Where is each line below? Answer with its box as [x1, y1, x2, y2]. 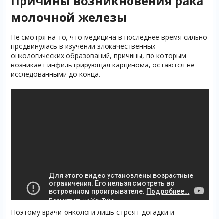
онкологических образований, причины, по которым [10, 51, 186, 61]
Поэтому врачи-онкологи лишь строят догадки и [10, 207, 174, 217]
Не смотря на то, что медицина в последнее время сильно [10, 32, 207, 42]
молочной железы [10, 9, 127, 25]
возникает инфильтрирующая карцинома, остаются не [10, 60, 195, 70]
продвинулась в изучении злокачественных [10, 42, 155, 51]
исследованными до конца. [10, 69, 100, 79]
